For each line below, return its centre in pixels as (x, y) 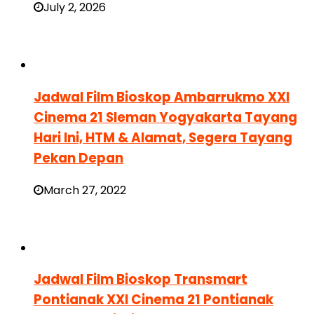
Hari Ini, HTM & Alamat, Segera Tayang (163, 137)
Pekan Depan (78, 158)
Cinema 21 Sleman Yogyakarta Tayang (165, 117)
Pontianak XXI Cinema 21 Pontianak (153, 300)
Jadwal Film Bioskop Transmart (141, 280)
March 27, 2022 (85, 190)
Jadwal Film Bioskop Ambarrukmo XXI (162, 97)
